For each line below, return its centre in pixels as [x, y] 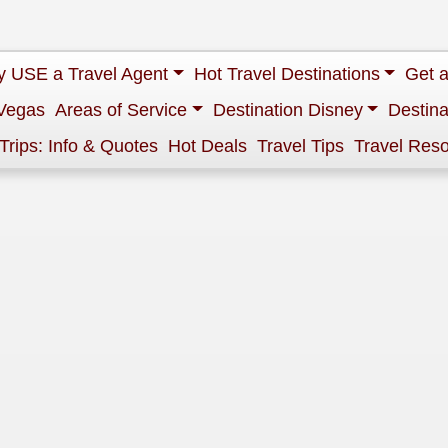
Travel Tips [300, 146]
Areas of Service [121, 110]
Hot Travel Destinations [286, 74]
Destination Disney [287, 110]
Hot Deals [207, 146]
